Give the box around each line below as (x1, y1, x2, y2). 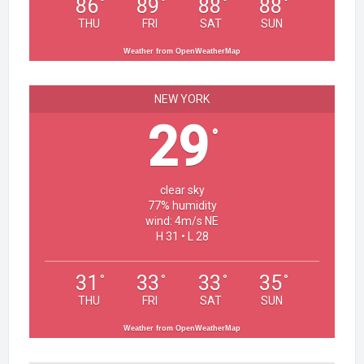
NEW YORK (154, 93, 210, 106)
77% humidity (147, 199, 217, 212)
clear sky (159, 184, 205, 197)
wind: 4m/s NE (145, 214, 219, 227)
